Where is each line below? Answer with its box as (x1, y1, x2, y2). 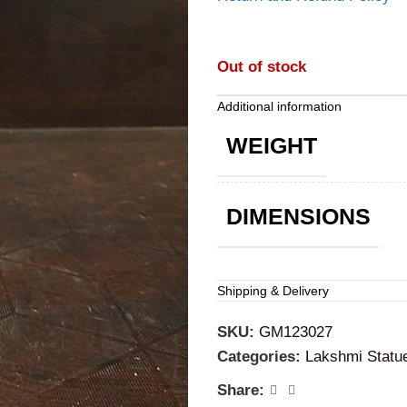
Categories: (217, 348, 301, 366)
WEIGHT (226, 133, 317, 159)
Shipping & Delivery (217, 283, 329, 299)
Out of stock (217, 58, 306, 76)
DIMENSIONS (226, 203, 371, 230)
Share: (217, 382, 264, 400)
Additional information (217, 99, 342, 114)
